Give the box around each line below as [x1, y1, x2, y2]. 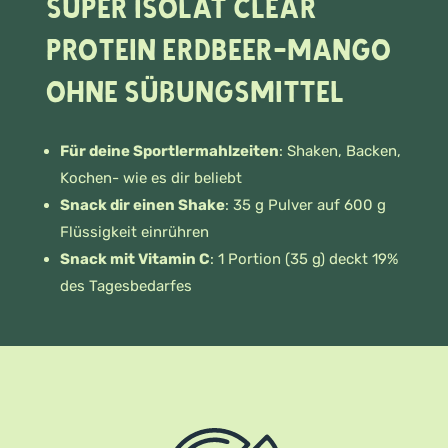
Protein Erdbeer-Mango [46, 32, 391, 70]
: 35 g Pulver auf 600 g [225, 196, 386, 214]
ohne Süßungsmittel [46, 74, 344, 112]
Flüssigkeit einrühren [60, 223, 209, 241]
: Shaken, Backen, [279, 142, 401, 160]
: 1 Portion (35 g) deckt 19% [210, 250, 398, 268]
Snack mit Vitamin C [60, 250, 210, 268]
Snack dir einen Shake [60, 196, 225, 214]
